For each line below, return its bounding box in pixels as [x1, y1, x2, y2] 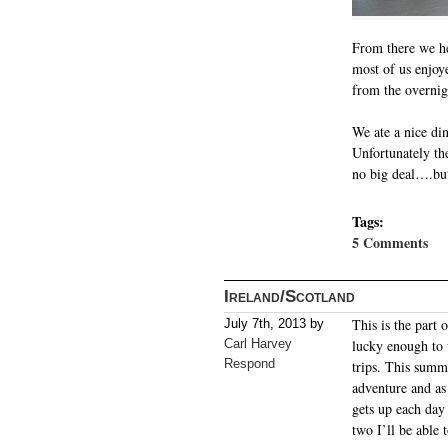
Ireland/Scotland [224, 285, 355, 306]
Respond [224, 356, 275, 372]
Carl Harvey [224, 336, 292, 352]
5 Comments [352, 232, 428, 254]
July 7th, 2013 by [224, 316, 324, 332]
